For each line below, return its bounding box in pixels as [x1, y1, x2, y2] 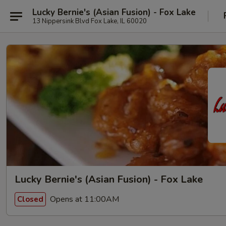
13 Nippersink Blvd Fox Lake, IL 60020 [32, 16, 147, 26]
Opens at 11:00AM [48, 193, 119, 205]
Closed [17, 194, 43, 204]
